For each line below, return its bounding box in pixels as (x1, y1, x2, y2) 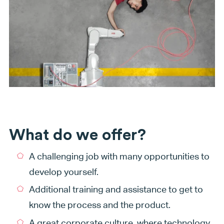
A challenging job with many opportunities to (28, 150, 209, 161)
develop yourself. (28, 166, 98, 177)
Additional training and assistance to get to (28, 184, 203, 195)
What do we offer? (8, 126, 146, 143)
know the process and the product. (28, 199, 170, 210)
